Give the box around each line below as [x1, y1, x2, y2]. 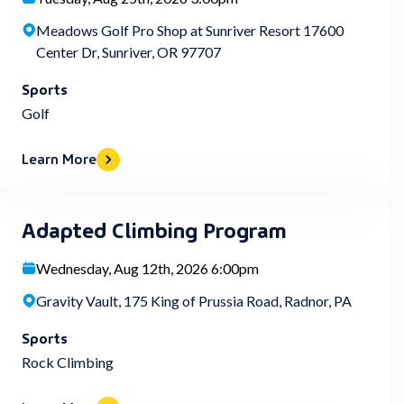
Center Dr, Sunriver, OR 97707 [36, 43, 221, 60]
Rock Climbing [22, 353, 114, 371]
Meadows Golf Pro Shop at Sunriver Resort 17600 [36, 22, 344, 39]
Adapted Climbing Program [22, 212, 287, 244]
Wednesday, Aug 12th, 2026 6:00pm [36, 260, 259, 277]
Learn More [22, 147, 96, 169]
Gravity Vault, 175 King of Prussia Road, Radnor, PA [36, 292, 352, 309]
